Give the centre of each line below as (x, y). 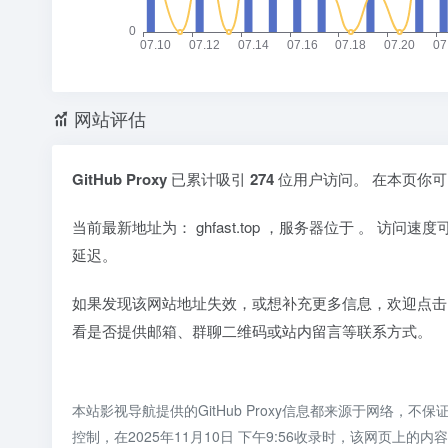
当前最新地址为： (134, 227)
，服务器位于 (311, 227)
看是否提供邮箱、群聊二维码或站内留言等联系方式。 (252, 331)
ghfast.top (230, 227)
